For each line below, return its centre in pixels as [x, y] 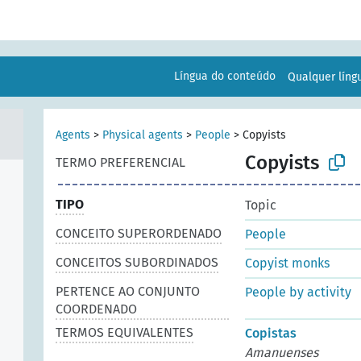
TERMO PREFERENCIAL [120, 162]
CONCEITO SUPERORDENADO [139, 233]
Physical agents [143, 135]
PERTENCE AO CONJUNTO [128, 291]
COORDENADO [96, 309]
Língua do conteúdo [225, 76]
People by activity [298, 292]
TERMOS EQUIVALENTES [124, 332]
